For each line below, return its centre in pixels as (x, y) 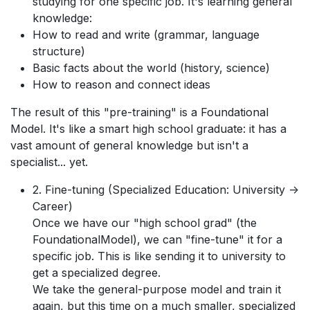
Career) (53, 207)
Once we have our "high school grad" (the (145, 223)
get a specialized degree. (97, 273)
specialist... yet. (49, 162)
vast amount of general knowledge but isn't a (129, 146)
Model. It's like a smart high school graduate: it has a (148, 129)
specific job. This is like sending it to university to (159, 256)
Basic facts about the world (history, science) (151, 68)
